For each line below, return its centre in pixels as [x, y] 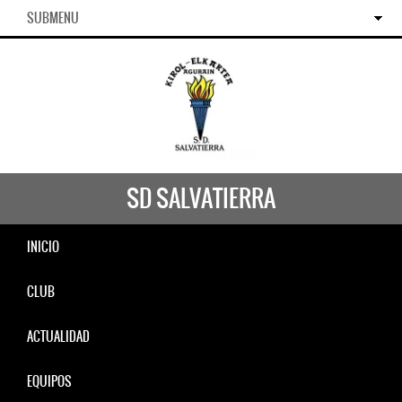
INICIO [43, 247]
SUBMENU [53, 18]
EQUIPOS [49, 381]
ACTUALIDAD [58, 336]
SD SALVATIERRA [201, 198]
